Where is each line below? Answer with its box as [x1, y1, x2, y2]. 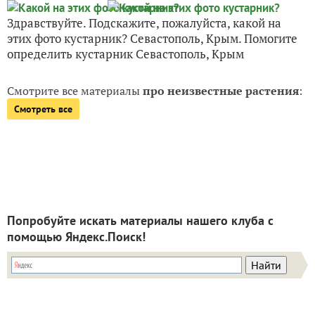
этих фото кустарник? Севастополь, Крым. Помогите [7, 30, 297, 47]
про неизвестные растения [143, 83, 299, 99]
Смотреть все [14, 103, 72, 116]
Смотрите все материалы [7, 83, 143, 99]
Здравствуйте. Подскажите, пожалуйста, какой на [7, 15, 281, 32]
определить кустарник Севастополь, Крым [7, 46, 244, 63]
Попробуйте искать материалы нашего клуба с [7, 212, 274, 229]
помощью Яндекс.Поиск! [7, 229, 146, 245]
